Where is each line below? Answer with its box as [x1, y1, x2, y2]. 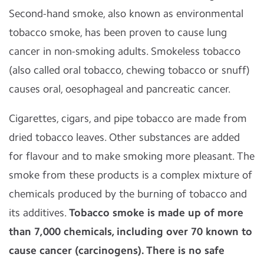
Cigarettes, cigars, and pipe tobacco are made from [9, 112, 247, 125]
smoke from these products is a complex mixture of [9, 169, 252, 181]
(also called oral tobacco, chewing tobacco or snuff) [9, 64, 250, 77]
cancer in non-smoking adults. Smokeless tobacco [9, 45, 240, 58]
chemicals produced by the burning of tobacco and [9, 187, 247, 200]
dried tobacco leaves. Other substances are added [9, 131, 240, 144]
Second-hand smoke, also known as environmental [9, 7, 243, 20]
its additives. [9, 206, 67, 219]
